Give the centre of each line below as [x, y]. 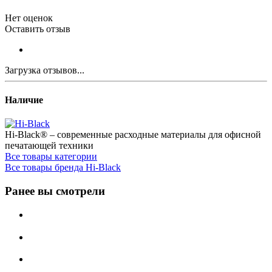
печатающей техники [49, 146]
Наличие [24, 100]
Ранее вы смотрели [55, 191]
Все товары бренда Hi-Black [63, 168]
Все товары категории [51, 157]
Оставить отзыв [38, 29]
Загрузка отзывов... [45, 70]
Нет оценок [29, 18]
